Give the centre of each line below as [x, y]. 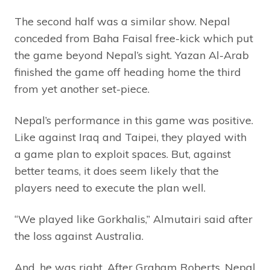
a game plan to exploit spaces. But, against [123, 154]
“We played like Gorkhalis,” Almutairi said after [133, 219]
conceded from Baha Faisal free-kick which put [134, 39]
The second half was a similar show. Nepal [122, 22]
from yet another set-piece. [82, 89]
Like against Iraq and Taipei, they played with [130, 137]
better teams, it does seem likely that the [117, 171]
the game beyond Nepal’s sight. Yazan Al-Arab [132, 55]
